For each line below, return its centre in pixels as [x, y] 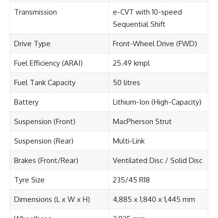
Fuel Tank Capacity [45, 83]
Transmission [35, 12]
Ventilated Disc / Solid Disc [157, 161]
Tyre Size [29, 180]
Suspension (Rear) [44, 141]
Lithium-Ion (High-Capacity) [157, 102]
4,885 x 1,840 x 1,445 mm [154, 200]
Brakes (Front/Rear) [46, 161]
